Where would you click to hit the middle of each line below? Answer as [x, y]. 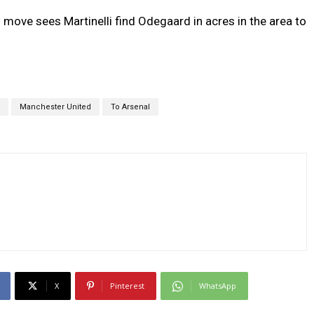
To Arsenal [130, 107]
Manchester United [55, 107]
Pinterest [127, 286]
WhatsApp [217, 286]
